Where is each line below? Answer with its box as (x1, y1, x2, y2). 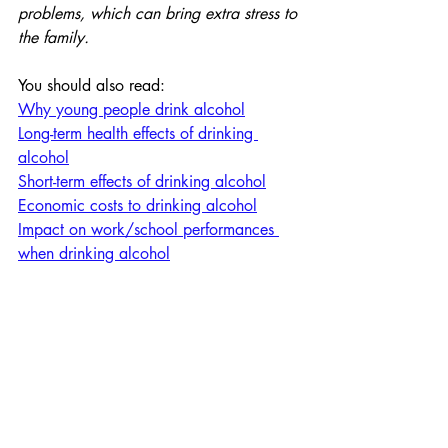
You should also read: (18, 75, 165, 96)
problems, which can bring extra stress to (18, 3, 302, 24)
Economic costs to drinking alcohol (18, 195, 257, 216)
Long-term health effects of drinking (18, 123, 258, 144)
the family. (18, 27, 89, 48)
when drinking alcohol (18, 243, 170, 264)
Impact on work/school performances (18, 219, 279, 240)
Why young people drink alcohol (18, 99, 245, 120)
